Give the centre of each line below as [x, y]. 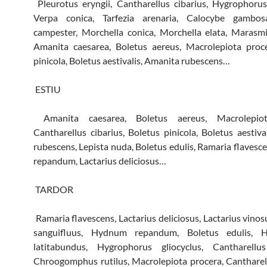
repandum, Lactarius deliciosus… [100, 160]
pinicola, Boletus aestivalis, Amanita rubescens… [132, 60]
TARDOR [53, 189]
